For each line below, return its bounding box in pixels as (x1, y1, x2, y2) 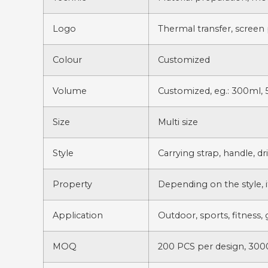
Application (53, 210, 103, 221)
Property (53, 179, 92, 190)
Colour (53, 54, 82, 65)
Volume (53, 86, 87, 96)
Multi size (158, 117, 198, 127)
